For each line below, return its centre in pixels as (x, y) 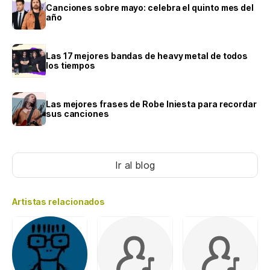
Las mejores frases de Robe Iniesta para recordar (151, 104)
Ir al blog (135, 165)
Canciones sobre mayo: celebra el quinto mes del (150, 8)
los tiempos (71, 66)
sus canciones (77, 114)
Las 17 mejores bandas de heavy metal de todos (147, 56)
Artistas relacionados (59, 202)
